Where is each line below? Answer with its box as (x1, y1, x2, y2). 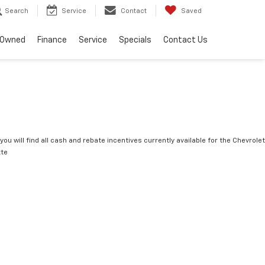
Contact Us (163, 36, 208, 45)
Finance (37, 36, 67, 45)
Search (5, 8, 28, 15)
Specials (119, 36, 151, 45)
